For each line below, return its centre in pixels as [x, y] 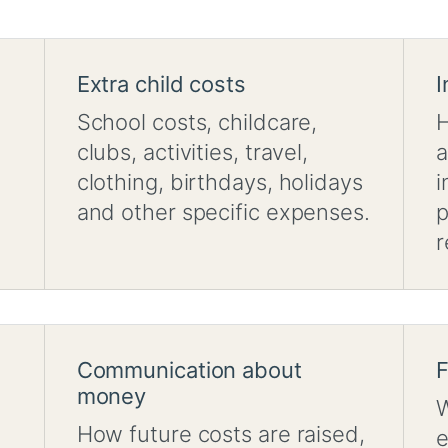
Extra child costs [161, 84]
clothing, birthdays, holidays [219, 182]
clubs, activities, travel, [192, 152]
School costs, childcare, [197, 122]
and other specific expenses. [223, 212]
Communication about [189, 370]
